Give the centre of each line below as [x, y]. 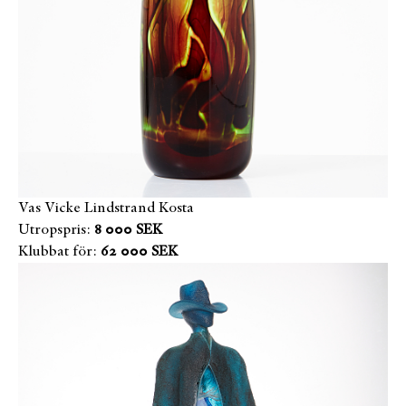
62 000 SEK [139, 252]
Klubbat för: [58, 252]
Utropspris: [54, 230]
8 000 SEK [128, 230]
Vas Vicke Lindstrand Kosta [106, 208]
